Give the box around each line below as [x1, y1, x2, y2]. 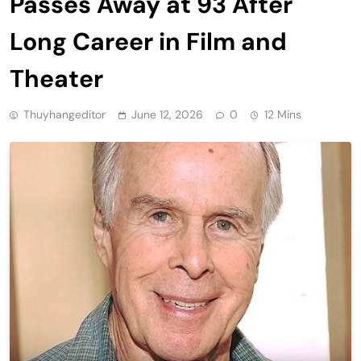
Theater [10, 62, 103, 94]
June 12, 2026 [131, 106, 203, 122]
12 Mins [264, 106, 301, 122]
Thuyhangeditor [23, 106, 106, 122]
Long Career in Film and [10, 25, 287, 57]
